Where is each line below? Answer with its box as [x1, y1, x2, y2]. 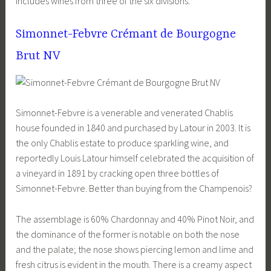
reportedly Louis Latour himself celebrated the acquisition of [16, 152, 255, 165]
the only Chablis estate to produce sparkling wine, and [16, 137, 229, 149]
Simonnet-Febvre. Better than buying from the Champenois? [16, 182, 253, 195]
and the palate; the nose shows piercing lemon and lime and [16, 243, 254, 256]
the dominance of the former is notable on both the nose [16, 228, 240, 241]
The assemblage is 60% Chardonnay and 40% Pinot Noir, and [16, 213, 255, 226]
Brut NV [16, 49, 61, 64]
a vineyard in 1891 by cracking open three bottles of [16, 167, 220, 180]
